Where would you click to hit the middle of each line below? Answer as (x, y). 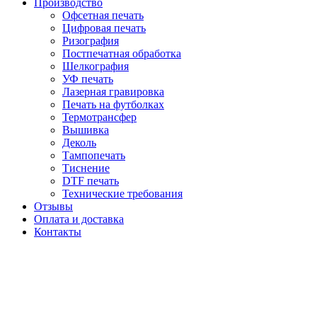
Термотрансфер (99, 117)
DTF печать (91, 181)
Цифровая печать (104, 28)
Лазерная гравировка (113, 92)
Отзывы (53, 207)
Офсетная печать (103, 16)
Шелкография (96, 67)
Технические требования (122, 194)
